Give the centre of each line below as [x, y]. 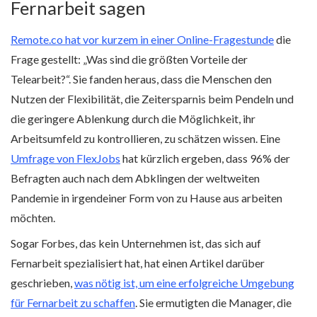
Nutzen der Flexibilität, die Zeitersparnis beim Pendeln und [152, 99]
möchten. [33, 218]
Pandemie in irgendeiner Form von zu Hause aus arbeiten [146, 198]
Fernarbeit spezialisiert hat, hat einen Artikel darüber [138, 263]
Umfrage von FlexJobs [65, 158]
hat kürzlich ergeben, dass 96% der [205, 158]
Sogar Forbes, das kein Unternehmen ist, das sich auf [136, 243]
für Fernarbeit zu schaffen [73, 302]
